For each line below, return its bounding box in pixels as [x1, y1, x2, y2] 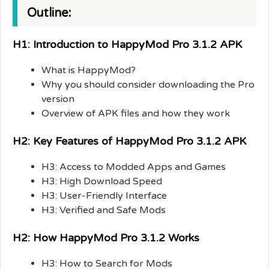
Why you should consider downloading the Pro [41, 78, 255, 91]
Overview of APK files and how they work [41, 107, 230, 119]
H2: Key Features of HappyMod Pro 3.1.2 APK [13, 134, 246, 148]
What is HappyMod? [41, 64, 136, 76]
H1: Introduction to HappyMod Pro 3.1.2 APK [13, 37, 242, 51]
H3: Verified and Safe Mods [41, 204, 166, 216]
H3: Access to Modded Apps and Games [41, 160, 226, 173]
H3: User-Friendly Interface [41, 189, 167, 202]
